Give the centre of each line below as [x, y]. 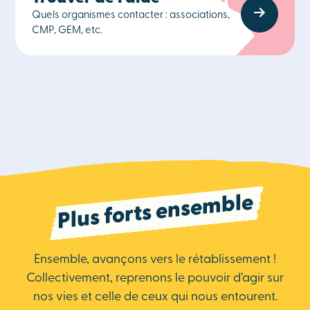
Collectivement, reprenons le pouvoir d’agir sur [155, 279]
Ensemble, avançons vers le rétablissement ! [155, 260]
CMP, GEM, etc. [67, 31]
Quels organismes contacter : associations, [131, 16]
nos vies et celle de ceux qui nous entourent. [155, 297]
